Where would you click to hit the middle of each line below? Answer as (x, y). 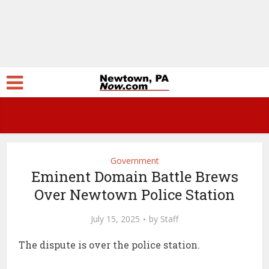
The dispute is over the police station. (110, 245)
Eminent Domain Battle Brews (134, 177)
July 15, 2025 (115, 219)
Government (134, 161)
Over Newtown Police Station (134, 195)
